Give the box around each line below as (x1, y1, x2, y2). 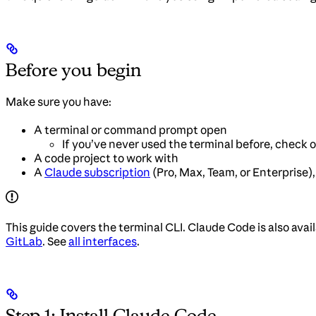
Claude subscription (44, 165, 150, 180)
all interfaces (68, 234, 137, 249)
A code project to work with (34, 151, 178, 166)
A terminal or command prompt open (34, 123, 227, 138)
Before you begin (6, 59, 141, 81)
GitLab (6, 234, 42, 249)
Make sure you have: (6, 95, 111, 109)
